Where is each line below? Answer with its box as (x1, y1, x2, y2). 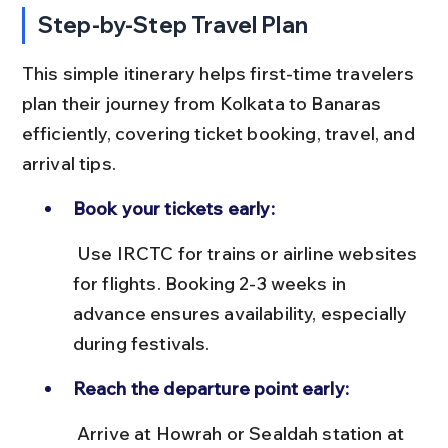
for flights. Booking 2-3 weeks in (72, 271, 351, 295)
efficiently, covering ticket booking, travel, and (21, 121, 419, 145)
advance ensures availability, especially (72, 301, 412, 325)
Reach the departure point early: (72, 376, 349, 400)
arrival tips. (21, 151, 116, 175)
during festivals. (72, 331, 210, 355)
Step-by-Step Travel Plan (38, 10, 308, 39)
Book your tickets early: (72, 196, 275, 220)
